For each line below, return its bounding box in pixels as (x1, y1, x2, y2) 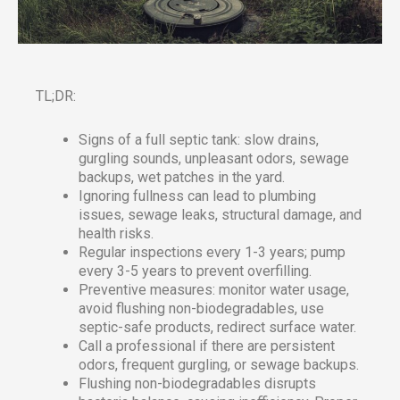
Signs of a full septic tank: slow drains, (79, 130, 319, 148)
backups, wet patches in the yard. (79, 168, 285, 186)
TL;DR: (36, 87, 76, 104)
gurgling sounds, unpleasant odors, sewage (79, 149, 349, 167)
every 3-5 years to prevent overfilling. (79, 262, 312, 279)
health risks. (79, 224, 154, 242)
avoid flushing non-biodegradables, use (79, 299, 324, 317)
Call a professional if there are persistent (79, 337, 335, 354)
